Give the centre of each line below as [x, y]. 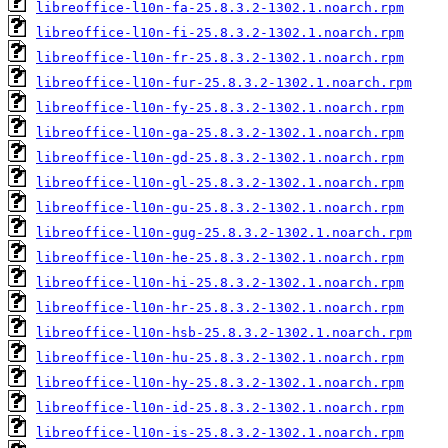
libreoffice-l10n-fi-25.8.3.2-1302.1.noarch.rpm [220, 32]
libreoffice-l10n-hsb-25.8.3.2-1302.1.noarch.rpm [224, 332]
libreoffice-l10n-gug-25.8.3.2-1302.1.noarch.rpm [224, 232]
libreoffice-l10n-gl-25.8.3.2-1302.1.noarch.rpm [220, 182]
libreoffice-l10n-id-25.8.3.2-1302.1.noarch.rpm [220, 407]
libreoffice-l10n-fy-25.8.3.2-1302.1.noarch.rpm [220, 107]
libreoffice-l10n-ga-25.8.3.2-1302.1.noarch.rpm [220, 132]
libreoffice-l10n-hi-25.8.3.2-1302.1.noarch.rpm [220, 282]
